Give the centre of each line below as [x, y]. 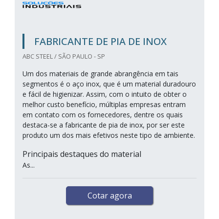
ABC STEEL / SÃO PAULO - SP [64, 56]
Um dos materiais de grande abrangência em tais [100, 74]
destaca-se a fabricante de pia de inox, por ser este [104, 125]
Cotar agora [109, 196]
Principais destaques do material [82, 154]
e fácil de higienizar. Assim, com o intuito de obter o [105, 94]
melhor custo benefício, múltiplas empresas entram [104, 104]
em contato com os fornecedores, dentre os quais [103, 115]
